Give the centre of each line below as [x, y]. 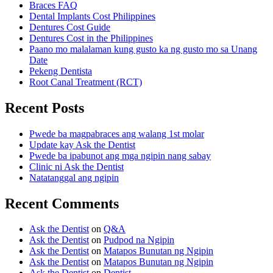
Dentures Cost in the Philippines [91, 38]
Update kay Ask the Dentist [82, 144]
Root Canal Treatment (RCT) [86, 82]
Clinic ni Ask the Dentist [76, 166]
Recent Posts [44, 108]
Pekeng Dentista [61, 71]
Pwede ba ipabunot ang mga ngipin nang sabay [120, 155]
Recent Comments [62, 203]
